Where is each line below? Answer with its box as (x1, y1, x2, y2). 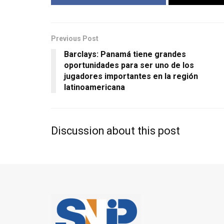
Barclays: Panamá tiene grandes (64, 49, 186, 59)
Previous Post (51, 34, 98, 43)
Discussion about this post (51, 124, 180, 137)
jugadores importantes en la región (64, 71, 198, 81)
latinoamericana (64, 82, 125, 92)
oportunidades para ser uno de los (64, 60, 194, 70)
